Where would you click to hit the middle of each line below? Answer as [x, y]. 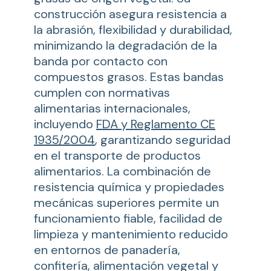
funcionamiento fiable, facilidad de [128, 218]
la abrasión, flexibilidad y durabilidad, [133, 30]
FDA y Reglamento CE [156, 124]
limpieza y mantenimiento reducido [131, 234]
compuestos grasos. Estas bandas [129, 77]
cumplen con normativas [102, 93]
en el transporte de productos [117, 155]
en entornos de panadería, [107, 250]
